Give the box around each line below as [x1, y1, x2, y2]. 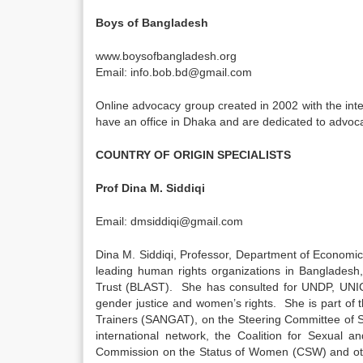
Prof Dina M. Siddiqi [96, 181, 205, 194]
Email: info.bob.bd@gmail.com [96, 66, 252, 79]
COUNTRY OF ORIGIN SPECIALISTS [96, 148, 291, 161]
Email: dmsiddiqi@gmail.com [96, 215, 243, 228]
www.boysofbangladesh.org [96, 49, 237, 62]
